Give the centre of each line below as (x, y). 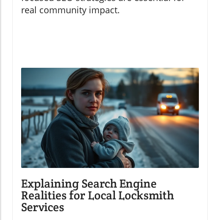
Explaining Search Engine (89, 183)
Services (43, 207)
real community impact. (70, 10)
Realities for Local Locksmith (97, 195)
